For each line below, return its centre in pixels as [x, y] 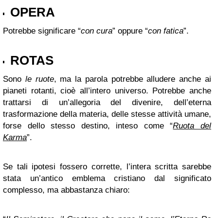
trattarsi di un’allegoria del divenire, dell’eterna [107, 102]
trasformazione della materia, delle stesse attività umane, [107, 114]
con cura [97, 31]
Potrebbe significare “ [42, 31]
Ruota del [192, 126]
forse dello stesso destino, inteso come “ [88, 126]
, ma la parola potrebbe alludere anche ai [133, 79]
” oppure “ [130, 31]
